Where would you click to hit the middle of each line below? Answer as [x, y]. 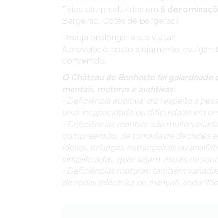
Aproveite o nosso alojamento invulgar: [138, 50]
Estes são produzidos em [111, 10]
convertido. [84, 62]
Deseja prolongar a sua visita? [119, 38]
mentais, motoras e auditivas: [118, 90]
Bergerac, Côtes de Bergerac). [121, 22]
